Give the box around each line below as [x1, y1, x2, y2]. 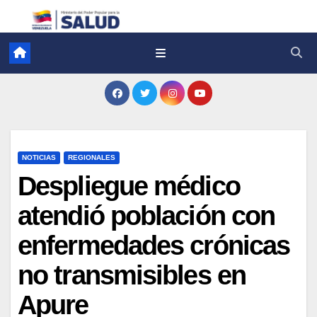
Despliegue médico [18, 171, 240, 201]
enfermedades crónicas [18, 230, 290, 260]
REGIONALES [68, 153, 115, 161]
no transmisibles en [18, 260, 246, 290]
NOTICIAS [22, 153, 56, 161]
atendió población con [18, 200, 275, 231]
